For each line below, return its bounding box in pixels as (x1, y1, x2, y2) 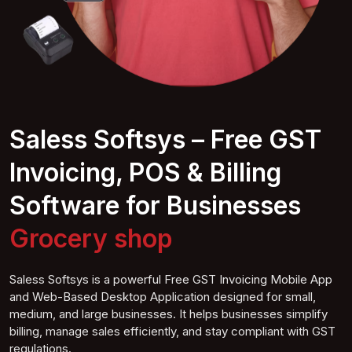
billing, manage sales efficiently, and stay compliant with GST (9, 323, 335, 339)
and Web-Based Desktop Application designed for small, (9, 288, 316, 304)
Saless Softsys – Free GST (9, 123, 321, 155)
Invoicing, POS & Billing (9, 156, 281, 188)
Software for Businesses (9, 189, 301, 221)
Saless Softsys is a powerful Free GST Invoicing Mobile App (9, 271, 332, 287)
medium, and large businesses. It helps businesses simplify (9, 306, 328, 321)
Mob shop (9, 222, 128, 254)
